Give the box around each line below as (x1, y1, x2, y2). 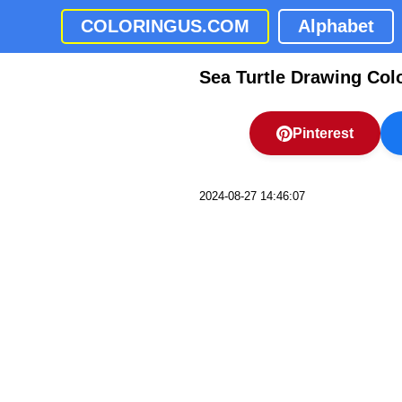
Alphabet (298, 16, 374, 36)
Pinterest (293, 126, 354, 141)
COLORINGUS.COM (81, 16, 249, 36)
